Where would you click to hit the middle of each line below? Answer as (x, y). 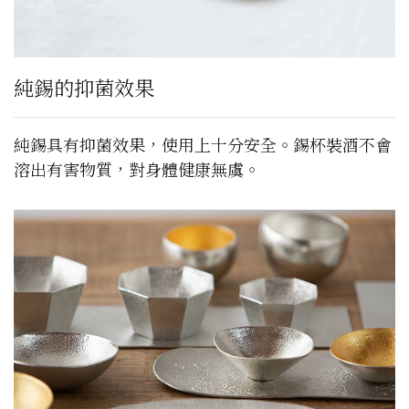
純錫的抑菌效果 (84, 88)
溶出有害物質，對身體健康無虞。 (137, 169)
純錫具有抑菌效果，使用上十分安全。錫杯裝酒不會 (203, 145)
